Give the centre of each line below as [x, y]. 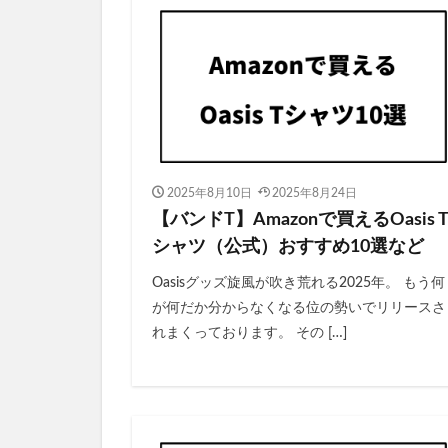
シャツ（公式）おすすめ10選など [288, 246]
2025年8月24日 [314, 192]
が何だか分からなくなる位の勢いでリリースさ [299, 307]
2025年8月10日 [209, 192]
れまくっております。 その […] [249, 332]
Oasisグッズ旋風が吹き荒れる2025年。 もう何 [298, 282]
